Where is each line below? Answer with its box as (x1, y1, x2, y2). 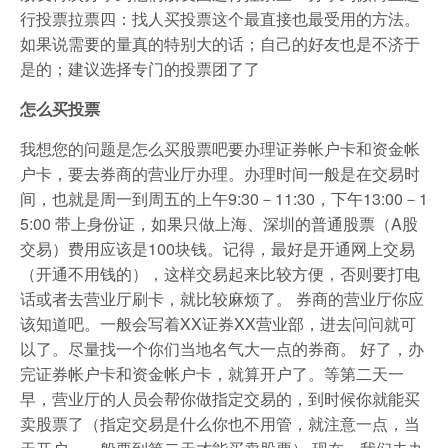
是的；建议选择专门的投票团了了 (20, 56, 260, 80)
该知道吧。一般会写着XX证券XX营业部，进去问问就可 (20, 311, 416, 335)
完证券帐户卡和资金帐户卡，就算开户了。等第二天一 (20, 361, 404, 385)
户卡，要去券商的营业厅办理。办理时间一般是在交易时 (20, 161, 420, 185)
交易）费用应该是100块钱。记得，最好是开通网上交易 (20, 236, 415, 260)
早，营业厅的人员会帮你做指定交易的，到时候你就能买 (20, 386, 420, 410)
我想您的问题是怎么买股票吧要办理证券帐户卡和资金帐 (20, 136, 420, 160)
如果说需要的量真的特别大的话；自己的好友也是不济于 (20, 31, 420, 55)
